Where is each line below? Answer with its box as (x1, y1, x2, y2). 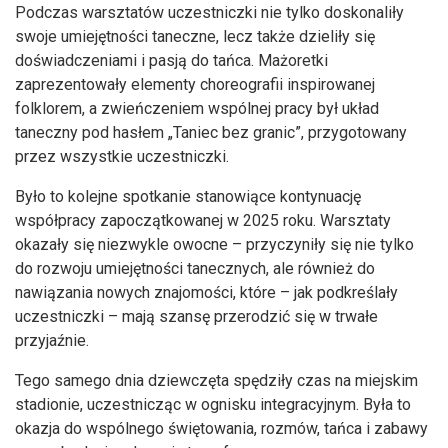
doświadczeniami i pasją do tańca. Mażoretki (15, 51, 328, 71)
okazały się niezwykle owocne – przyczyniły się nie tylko (15, 235, 414, 255)
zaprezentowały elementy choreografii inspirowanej (15, 75, 375, 95)
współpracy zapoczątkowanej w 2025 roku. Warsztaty (15, 211, 391, 231)
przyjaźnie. (15, 331, 89, 351)
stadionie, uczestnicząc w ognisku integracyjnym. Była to (15, 395, 411, 415)
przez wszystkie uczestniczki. (15, 147, 229, 167)
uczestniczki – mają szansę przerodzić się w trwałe (15, 307, 378, 327)
